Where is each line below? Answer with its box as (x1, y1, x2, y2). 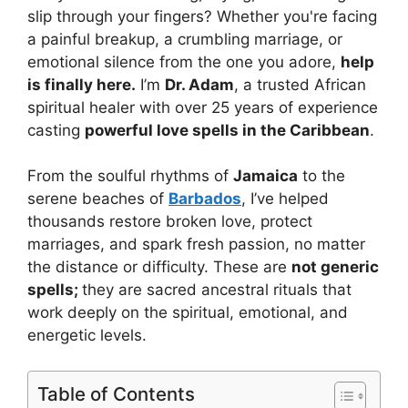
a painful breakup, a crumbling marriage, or (27, 29, 342, 48)
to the (298, 167, 345, 186)
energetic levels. (27, 326, 147, 345)
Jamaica (233, 167, 298, 186)
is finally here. (27, 75, 136, 94)
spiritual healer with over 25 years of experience (27, 97, 378, 117)
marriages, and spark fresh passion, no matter (27, 235, 365, 254)
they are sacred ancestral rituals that (82, 280, 352, 300)
